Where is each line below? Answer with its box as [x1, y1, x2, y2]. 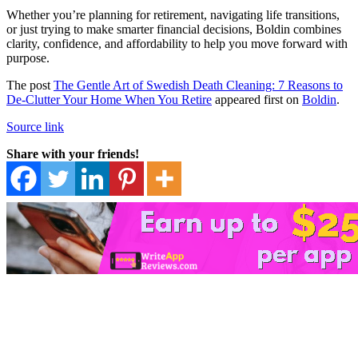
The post [6, 78, 54, 92]
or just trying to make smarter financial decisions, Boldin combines [6, 22, 341, 36]
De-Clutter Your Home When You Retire [6, 92, 212, 106]
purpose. [6, 50, 50, 65]
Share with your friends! [6, 146, 139, 161]
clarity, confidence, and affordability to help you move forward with [6, 36, 348, 50]
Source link [6, 119, 64, 133]
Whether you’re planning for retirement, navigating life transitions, [6, 7, 340, 22]
